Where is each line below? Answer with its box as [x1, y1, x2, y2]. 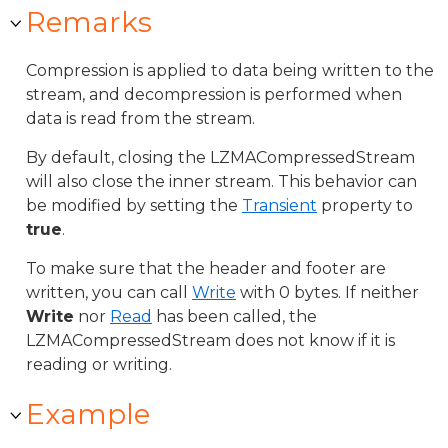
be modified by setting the [26, 196, 242, 215]
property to [317, 196, 413, 215]
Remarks [26, 5, 152, 39]
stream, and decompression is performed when [26, 85, 402, 104]
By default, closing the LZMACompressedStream [26, 148, 415, 167]
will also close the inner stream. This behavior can [26, 172, 417, 191]
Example [26, 397, 150, 431]
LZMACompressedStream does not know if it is [26, 331, 395, 350]
